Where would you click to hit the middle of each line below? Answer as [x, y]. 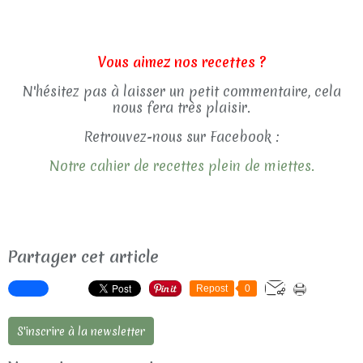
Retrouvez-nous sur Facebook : [181, 136]
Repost [212, 288]
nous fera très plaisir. [181, 107]
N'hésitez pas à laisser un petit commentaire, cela [181, 91]
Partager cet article [83, 256]
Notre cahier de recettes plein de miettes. [181, 165]
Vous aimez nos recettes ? [181, 62]
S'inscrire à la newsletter [81, 331]
